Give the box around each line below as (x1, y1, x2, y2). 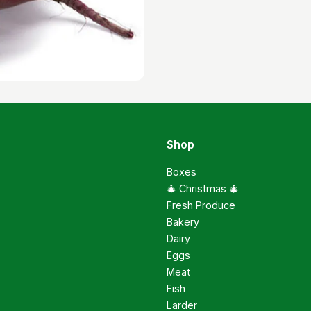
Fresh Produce (167, 199, 235, 212)
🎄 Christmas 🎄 (167, 183, 239, 195)
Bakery (167, 216, 199, 228)
